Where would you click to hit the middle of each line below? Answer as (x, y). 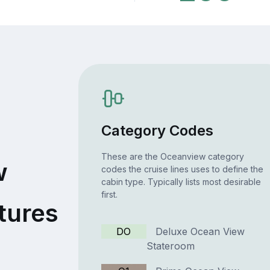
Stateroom (170, 246)
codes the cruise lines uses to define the (182, 169)
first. (109, 195)
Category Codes (157, 131)
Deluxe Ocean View (195, 232)
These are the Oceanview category (172, 157)
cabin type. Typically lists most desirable (181, 182)
